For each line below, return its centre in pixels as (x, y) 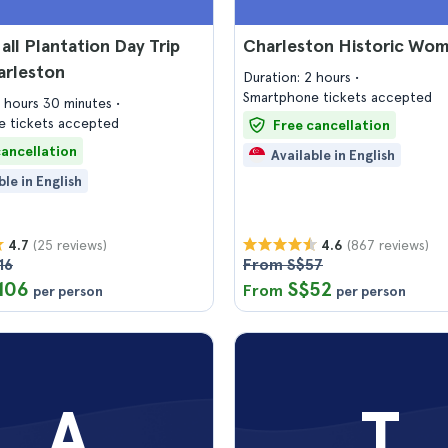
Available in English (333, 155)
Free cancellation (331, 125)
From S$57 (283, 264)
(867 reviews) (388, 244)
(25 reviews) (70, 244)
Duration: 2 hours (299, 77)
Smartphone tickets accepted (337, 97)
